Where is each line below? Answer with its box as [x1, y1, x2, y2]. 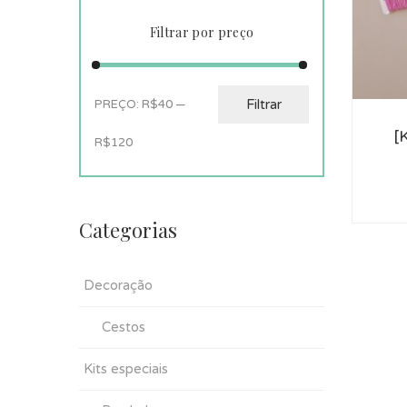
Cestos [102, 319, 145, 335]
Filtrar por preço [149, 24, 254, 41]
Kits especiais [84, 361, 168, 377]
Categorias [79, 216, 177, 243]
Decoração [84, 277, 153, 293]
